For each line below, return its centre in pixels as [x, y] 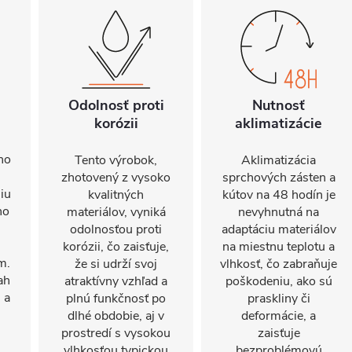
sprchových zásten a [279, 178]
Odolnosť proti [116, 105]
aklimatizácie [279, 123]
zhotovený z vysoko [116, 178]
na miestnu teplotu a [279, 247]
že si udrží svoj [116, 264]
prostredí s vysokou [116, 333]
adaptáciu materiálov [279, 229]
